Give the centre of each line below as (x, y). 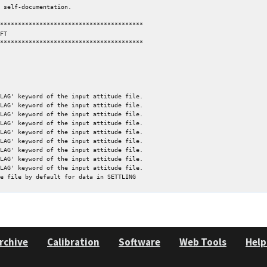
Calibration (73, 242)
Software (139, 242)
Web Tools (203, 242)
